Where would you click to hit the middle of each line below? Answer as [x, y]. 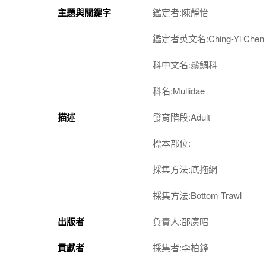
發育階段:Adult [181, 117]
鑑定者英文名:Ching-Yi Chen [208, 38]
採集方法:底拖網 [185, 169]
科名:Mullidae [179, 91]
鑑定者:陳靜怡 [180, 12]
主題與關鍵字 [84, 12]
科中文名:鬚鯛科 [185, 64]
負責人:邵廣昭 [180, 221]
